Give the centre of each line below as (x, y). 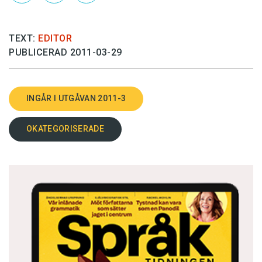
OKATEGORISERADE (65, 129)
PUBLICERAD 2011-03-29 (65, 52)
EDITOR (55, 38)
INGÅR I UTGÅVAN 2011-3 (76, 98)
